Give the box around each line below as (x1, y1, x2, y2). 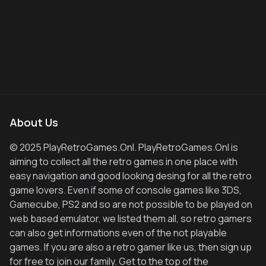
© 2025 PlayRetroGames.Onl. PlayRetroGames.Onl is (9, 141, 238, 154)
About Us (9, 115, 58, 130)
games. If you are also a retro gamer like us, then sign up (9, 240, 252, 254)
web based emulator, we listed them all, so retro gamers (9, 212, 252, 226)
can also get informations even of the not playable (9, 226, 227, 240)
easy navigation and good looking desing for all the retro (9, 169, 252, 183)
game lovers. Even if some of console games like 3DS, (9, 183, 242, 197)
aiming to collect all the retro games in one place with (9, 155, 237, 169)
